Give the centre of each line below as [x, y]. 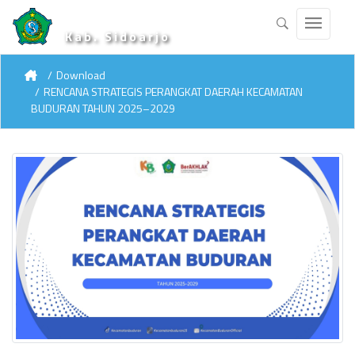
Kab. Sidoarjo [118, 36]
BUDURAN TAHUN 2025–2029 [103, 108]
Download [81, 75]
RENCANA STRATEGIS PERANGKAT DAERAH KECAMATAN [173, 92]
